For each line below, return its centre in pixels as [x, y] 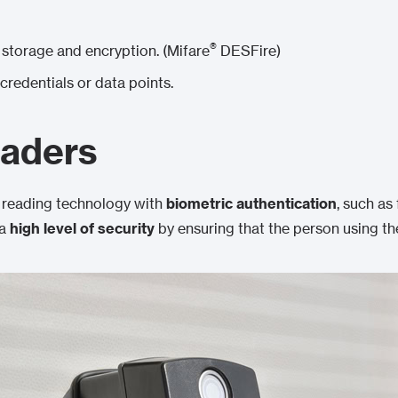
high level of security [82, 228]
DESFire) [249, 51]
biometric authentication [251, 203]
